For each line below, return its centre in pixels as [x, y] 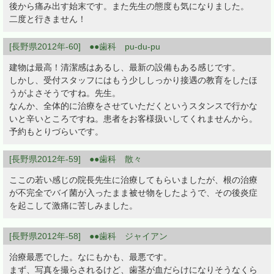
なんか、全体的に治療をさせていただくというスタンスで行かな [133, 106]
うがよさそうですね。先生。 [65, 93]
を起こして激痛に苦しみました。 [73, 206]
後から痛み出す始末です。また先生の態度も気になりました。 [129, 6]
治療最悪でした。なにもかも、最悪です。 [91, 257]
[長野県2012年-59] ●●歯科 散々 [76, 159]
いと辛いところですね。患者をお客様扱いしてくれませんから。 [133, 119]
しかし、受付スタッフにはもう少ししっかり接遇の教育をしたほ [133, 80]
